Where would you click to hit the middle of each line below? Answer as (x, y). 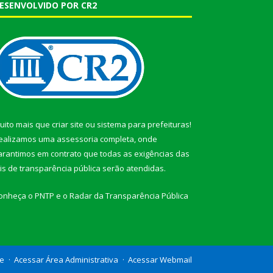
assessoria (77, 139)
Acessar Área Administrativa (66, 260)
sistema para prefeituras (143, 125)
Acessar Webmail (160, 260)
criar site (68, 125)
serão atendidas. (133, 168)
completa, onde (128, 139)
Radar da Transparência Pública (129, 196)
